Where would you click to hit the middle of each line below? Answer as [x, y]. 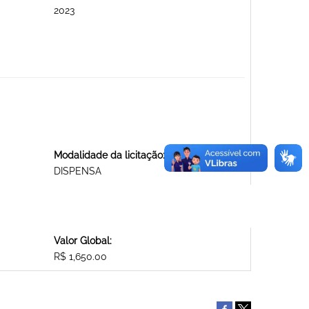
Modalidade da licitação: [109, 156]
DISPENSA [77, 171]
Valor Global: [82, 241]
